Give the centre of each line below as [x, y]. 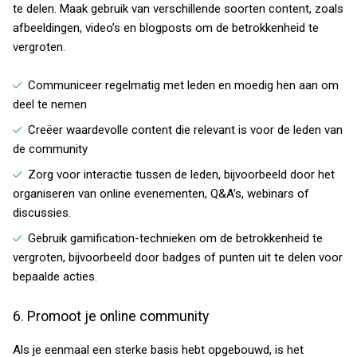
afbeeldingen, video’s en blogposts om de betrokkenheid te [166, 28]
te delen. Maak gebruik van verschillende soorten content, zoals [178, 9]
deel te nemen [50, 104]
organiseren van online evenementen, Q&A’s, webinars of [161, 194]
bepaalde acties [54, 277]
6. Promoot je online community [111, 316]
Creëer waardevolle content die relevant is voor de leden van [185, 130]
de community [50, 149]
